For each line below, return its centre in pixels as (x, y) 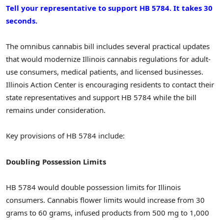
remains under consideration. (56, 110)
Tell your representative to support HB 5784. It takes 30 (109, 8)
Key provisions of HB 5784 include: (65, 136)
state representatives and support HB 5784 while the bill (101, 97)
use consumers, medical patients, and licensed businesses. (105, 72)
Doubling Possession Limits (56, 161)
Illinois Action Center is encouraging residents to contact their (110, 84)
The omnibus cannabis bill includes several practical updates (108, 46)
